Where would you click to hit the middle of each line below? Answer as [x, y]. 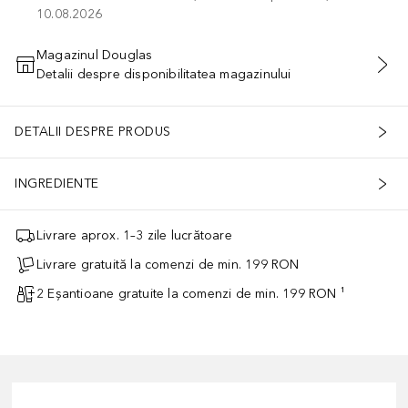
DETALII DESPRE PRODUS [93, 132]
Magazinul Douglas [95, 55]
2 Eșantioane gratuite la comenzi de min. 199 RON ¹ [191, 294]
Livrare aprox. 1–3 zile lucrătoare [134, 236]
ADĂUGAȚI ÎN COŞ [204, 74]
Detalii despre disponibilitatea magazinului [164, 74]
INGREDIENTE [57, 184]
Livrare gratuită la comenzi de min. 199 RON [168, 265]
